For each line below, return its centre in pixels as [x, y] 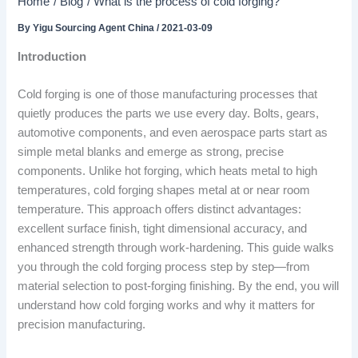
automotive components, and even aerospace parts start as [173, 133]
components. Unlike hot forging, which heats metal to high [168, 171]
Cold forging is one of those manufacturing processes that [168, 95]
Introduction [52, 56]
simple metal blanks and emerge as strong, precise [151, 152]
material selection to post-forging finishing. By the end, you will [179, 286]
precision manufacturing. [82, 325]
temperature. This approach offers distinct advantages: [160, 210]
